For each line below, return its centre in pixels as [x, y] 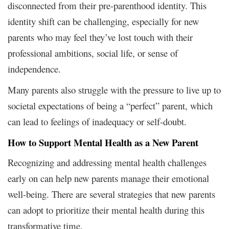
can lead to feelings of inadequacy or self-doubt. [97, 121]
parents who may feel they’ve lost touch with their [100, 37]
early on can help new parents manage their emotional [108, 178]
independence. [34, 68]
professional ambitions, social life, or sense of [93, 53]
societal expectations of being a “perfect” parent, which [110, 105]
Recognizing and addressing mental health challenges [107, 162]
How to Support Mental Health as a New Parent [103, 142]
